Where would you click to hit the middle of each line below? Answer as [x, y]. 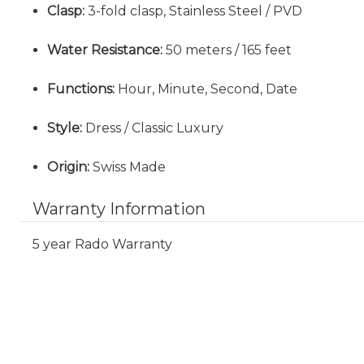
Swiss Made [128, 167]
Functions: [81, 89]
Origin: [69, 167]
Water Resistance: [105, 50]
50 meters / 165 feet [227, 50]
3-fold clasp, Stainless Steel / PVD [194, 11]
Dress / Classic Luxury [153, 128]
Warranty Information [119, 209]
